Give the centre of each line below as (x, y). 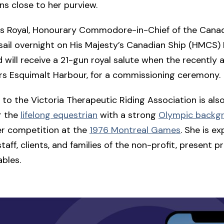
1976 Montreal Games (135, 130)
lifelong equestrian (59, 115)
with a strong (128, 115)
